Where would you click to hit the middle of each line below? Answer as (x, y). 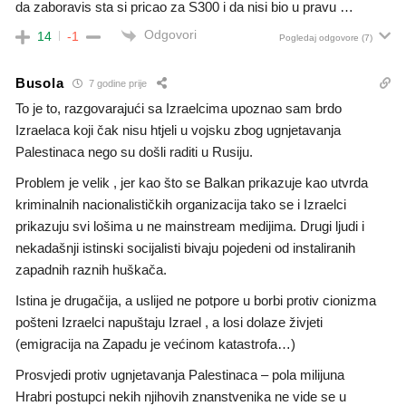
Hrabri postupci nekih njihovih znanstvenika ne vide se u (181, 396)
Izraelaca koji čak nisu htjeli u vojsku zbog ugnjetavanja (178, 130)
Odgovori (170, 35)
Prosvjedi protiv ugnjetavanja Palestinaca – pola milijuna (180, 374)
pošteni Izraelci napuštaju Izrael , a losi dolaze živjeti (169, 322)
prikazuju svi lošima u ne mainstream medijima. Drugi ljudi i (190, 226)
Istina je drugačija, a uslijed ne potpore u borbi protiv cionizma (196, 300)
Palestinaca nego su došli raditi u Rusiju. (134, 151)
